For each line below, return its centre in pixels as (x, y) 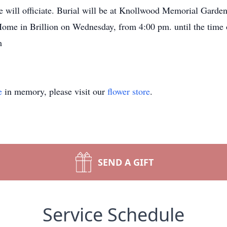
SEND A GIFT (126, 162)
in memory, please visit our (55, 91)
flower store (129, 91)
